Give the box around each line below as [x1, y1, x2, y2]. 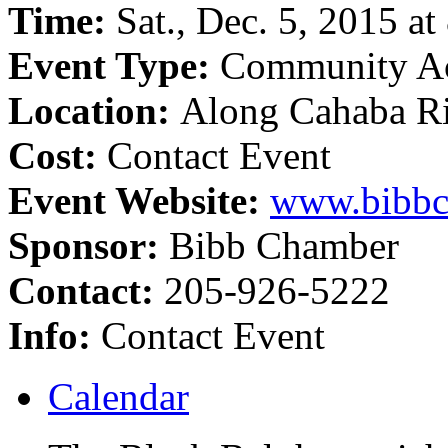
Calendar [48, 374, 189, 418]
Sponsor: [8, 223, 169, 267]
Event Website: [8, 178, 270, 222]
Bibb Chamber [169, 223, 399, 267]
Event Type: [8, 43, 220, 87]
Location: [8, 88, 180, 132]
